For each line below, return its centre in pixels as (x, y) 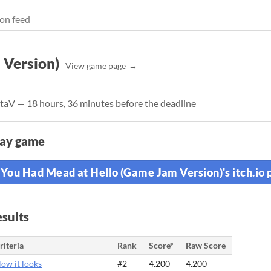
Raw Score (206, 245)
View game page (96, 66)
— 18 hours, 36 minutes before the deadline (106, 103)
